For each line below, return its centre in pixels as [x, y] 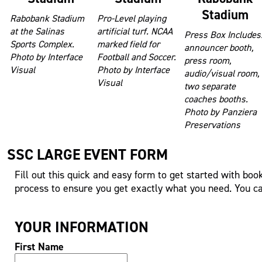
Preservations [212, 125]
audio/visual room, [221, 73]
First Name [39, 247]
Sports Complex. [42, 44]
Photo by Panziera [220, 112]
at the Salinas [37, 31]
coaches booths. [216, 99]
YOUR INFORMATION [81, 227]
